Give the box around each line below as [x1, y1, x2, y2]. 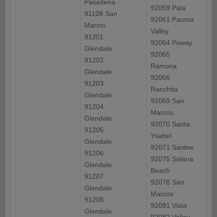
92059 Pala [150, 4, 186, 12]
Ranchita [150, 85, 178, 93]
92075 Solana [150, 155, 193, 163]
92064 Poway [150, 39, 192, 47]
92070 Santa [150, 120, 190, 128]
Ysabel [150, 132, 171, 140]
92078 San [150, 178, 184, 186]
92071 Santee [150, 143, 194, 152]
